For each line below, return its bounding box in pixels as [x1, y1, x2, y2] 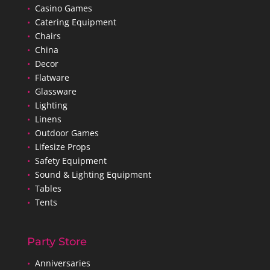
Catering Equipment [34, 16, 116, 28]
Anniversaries [34, 257, 90, 269]
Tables [34, 182, 61, 194]
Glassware [34, 85, 77, 97]
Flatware [34, 71, 69, 83]
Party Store [27, 234, 87, 248]
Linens [34, 113, 61, 125]
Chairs [34, 30, 61, 42]
